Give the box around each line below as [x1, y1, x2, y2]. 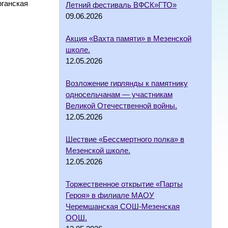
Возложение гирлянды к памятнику [66, 79, 188, 88]
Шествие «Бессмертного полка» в [66, 135, 184, 144]
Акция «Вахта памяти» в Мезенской [66, 34, 191, 43]
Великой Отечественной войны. [66, 101, 177, 110]
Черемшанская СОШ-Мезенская [66, 202, 180, 211]
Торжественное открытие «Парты [66, 180, 183, 188]
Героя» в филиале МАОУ [66, 191, 154, 199]
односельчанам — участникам [66, 90, 173, 99]
